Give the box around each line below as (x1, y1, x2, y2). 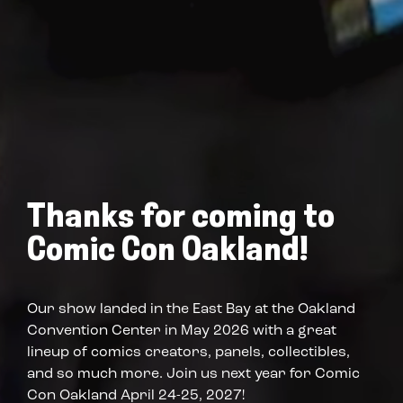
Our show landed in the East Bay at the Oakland (27, 299, 355, 317)
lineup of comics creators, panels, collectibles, (27, 342, 350, 360)
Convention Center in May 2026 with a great (27, 320, 336, 338)
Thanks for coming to (27, 193, 335, 236)
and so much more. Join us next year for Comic (27, 363, 360, 381)
